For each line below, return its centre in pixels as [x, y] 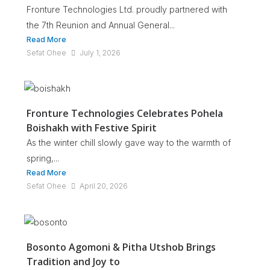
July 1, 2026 [100, 52]
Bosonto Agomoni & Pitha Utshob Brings [121, 247]
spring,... [43, 159]
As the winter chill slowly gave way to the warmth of [129, 143]
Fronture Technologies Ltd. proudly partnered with [127, 9]
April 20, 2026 [104, 186]
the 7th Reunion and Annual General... [101, 25]
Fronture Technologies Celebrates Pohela [125, 114]
